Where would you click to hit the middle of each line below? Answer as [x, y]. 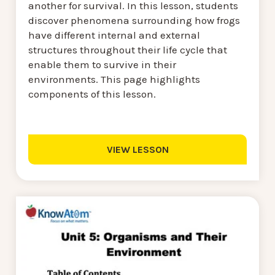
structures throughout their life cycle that [128, 50]
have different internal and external [114, 35]
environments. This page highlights [114, 79]
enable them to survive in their [102, 65]
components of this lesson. [92, 94]
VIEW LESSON [137, 150]
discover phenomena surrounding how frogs [134, 21]
